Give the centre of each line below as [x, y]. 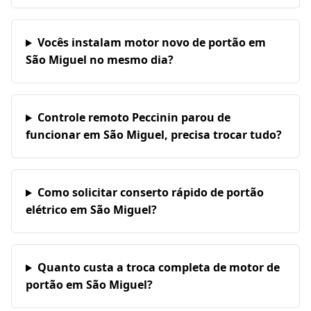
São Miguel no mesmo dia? [100, 60]
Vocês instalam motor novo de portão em [151, 43]
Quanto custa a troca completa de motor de [158, 268]
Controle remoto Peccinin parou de [134, 118]
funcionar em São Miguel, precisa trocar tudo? [154, 135]
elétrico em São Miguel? [91, 210]
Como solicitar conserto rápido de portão [150, 193]
